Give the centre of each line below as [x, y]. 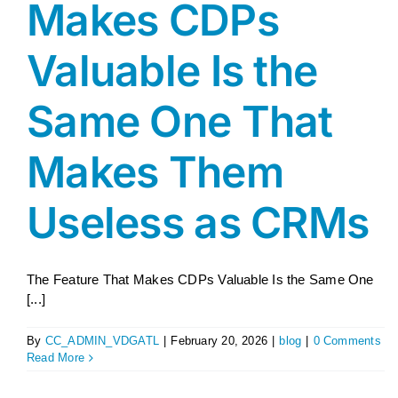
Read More [56, 358]
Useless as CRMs [198, 223]
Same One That [180, 121]
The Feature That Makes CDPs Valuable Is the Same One [200, 279]
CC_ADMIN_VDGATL [102, 341]
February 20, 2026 [219, 341]
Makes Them [155, 172]
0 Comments [347, 341]
